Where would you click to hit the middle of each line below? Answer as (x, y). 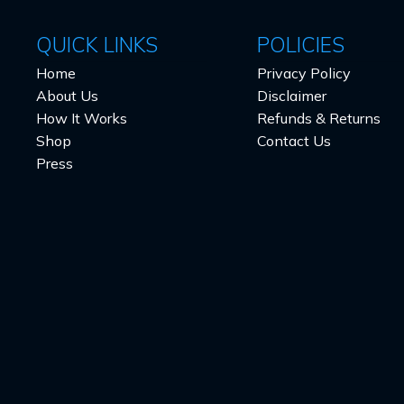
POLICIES (300, 45)
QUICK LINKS (97, 45)
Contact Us (294, 141)
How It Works (82, 118)
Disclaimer (291, 96)
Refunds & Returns (318, 118)
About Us (67, 96)
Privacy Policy (303, 73)
